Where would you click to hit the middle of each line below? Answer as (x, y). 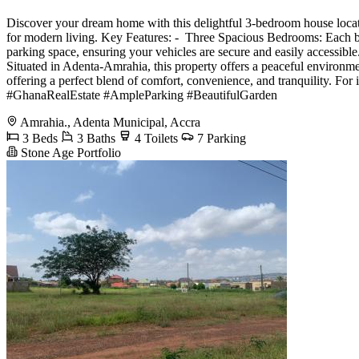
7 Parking (220, 138)
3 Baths (95, 138)
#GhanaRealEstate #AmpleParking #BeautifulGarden (142, 95)
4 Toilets (155, 138)
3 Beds (38, 138)
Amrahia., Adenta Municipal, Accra (110, 122)
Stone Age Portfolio (69, 152)
